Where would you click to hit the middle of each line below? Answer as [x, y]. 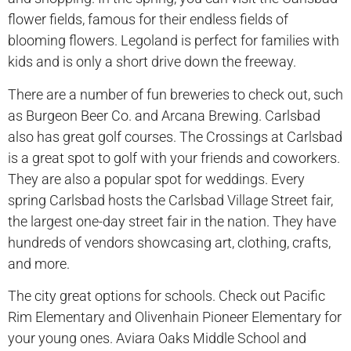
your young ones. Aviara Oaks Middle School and [157, 338]
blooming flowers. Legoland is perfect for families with [174, 41]
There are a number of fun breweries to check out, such [175, 94]
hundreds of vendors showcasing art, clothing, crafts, [169, 242]
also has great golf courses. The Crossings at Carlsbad [175, 136]
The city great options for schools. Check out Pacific [166, 296]
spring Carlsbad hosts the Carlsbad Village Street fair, [170, 200]
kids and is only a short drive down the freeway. [152, 62]
